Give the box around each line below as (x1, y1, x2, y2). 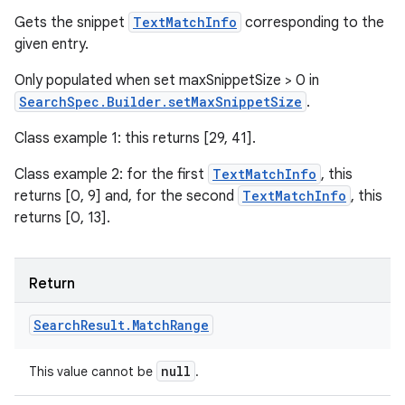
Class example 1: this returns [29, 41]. (14, 129, 256, 147)
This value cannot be (29, 363, 156, 380)
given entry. (14, 35, 89, 53)
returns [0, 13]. (14, 209, 110, 227)
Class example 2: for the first (14, 165, 208, 184)
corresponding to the (241, 14, 384, 32)
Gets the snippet (14, 14, 128, 32)
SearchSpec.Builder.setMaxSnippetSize (19, 93, 302, 110)
